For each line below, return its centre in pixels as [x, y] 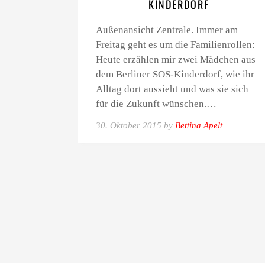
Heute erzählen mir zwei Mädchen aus [176, 59]
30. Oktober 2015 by [135, 125]
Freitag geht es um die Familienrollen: [175, 45]
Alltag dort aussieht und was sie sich [172, 89]
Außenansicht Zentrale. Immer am [167, 30]
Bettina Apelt [199, 125]
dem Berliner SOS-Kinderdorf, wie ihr [175, 74]
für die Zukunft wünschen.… [156, 104]
